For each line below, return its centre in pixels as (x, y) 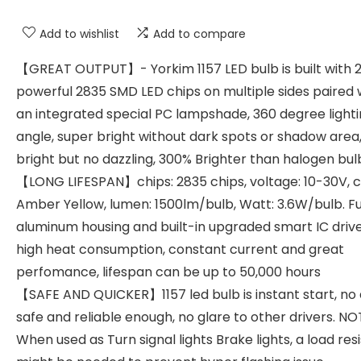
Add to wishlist (79, 34)
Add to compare (199, 34)
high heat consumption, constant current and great (180, 249)
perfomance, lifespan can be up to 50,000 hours (168, 272)
